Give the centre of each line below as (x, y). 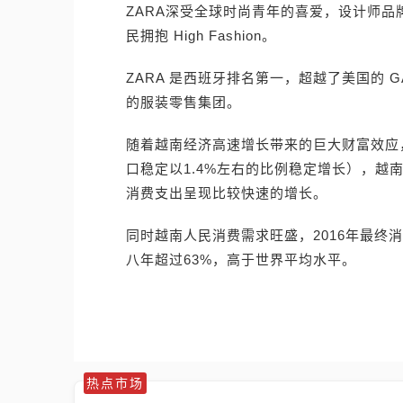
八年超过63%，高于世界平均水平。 (241, 260)
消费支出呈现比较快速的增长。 (227, 193)
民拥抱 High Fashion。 (201, 36)
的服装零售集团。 (184, 102)
